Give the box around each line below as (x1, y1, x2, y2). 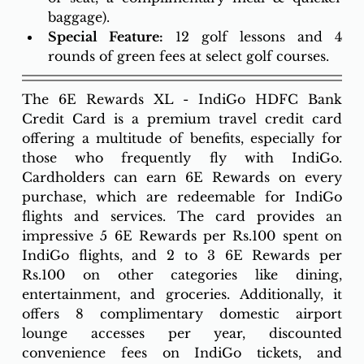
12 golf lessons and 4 (162, 28, 343, 45)
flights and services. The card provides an (21, 208, 343, 225)
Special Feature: (47, 28, 163, 45)
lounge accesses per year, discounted (21, 325, 343, 342)
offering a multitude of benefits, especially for (21, 130, 343, 147)
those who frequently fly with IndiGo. (21, 149, 343, 167)
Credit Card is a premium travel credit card (21, 110, 343, 128)
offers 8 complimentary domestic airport (21, 305, 343, 323)
